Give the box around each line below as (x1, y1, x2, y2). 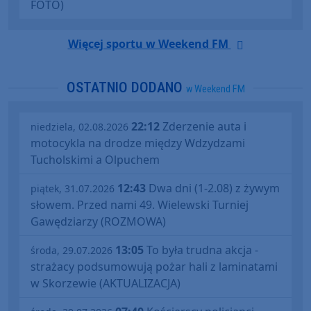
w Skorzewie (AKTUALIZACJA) (31, 276, 180, 292)
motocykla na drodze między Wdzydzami (31, 135, 245, 151)
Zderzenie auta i (160, 119, 246, 135)
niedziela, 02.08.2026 (31, 120, 128, 134)
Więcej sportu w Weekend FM (67, 36, 231, 52)
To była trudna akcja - (144, 242, 258, 258)
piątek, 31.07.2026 (31, 182, 115, 196)
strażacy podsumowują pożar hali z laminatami (31, 259, 278, 275)
